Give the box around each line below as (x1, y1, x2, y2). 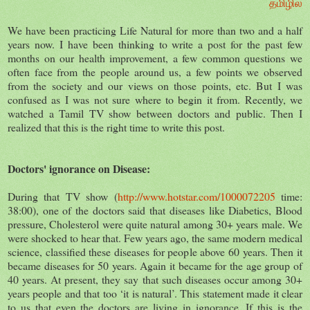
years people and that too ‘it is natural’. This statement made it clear (8, 285, 302, 300)
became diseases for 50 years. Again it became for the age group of (8, 257, 302, 273)
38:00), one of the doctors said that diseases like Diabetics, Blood (8, 202, 302, 217)
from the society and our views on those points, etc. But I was (8, 77, 302, 93)
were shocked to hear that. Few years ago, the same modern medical (8, 230, 302, 245)
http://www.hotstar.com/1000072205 (117, 188, 275, 203)
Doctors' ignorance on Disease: (8, 160, 150, 176)
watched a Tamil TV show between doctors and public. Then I (8, 105, 302, 120)
